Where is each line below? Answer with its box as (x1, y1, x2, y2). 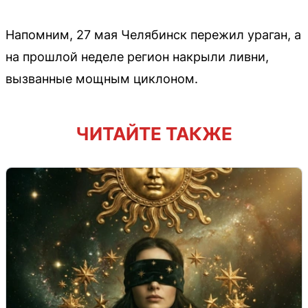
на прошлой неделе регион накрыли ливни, (5, 49, 269, 64)
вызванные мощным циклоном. (5, 71, 198, 86)
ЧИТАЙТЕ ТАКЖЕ (76, 122, 232, 144)
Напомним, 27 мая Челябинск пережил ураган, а (5, 27, 301, 42)
